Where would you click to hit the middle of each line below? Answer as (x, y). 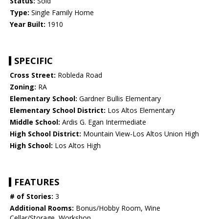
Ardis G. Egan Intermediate (103, 122)
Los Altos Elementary (140, 110)
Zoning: (23, 87)
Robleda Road (79, 75)
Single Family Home (62, 13)
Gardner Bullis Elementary (119, 99)
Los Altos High (77, 146)
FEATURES (37, 182)
